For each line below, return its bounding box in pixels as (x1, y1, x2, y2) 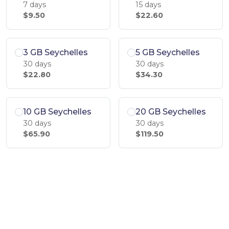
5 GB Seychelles (135, 48, 200, 57)
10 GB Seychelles (23, 107, 91, 117)
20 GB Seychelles (135, 107, 206, 117)
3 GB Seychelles (23, 48, 88, 57)
